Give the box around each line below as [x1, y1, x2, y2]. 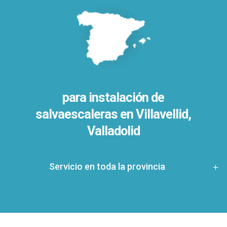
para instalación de [62, 90, 165, 105]
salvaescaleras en [35, 106, 136, 122]
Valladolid [87, 123, 140, 138]
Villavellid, [136, 106, 192, 122]
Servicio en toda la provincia [49, 161, 165, 172]
